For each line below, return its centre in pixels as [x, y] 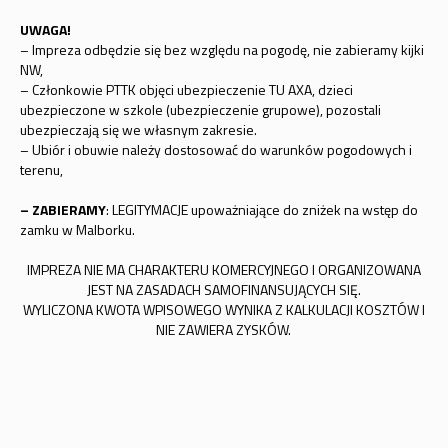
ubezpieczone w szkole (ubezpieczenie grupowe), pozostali [200, 109]
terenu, [41, 169]
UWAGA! [45, 29]
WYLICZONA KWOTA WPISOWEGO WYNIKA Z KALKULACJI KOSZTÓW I [223, 309]
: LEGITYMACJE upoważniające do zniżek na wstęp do [261, 209]
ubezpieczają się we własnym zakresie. [138, 129]
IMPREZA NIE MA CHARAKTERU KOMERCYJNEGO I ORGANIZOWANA [223, 269]
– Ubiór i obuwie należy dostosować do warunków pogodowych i [215, 149]
